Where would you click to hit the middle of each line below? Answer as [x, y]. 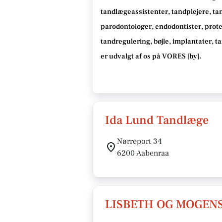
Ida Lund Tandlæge [157, 120]
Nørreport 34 [139, 141]
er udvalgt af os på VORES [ [145, 56]
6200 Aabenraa [143, 153]
